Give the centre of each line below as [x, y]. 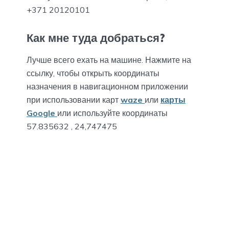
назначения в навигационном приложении [107, 86]
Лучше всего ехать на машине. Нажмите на [109, 60]
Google [42, 113]
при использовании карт [74, 99]
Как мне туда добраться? [96, 38]
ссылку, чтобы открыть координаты [93, 73]
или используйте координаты [112, 113]
